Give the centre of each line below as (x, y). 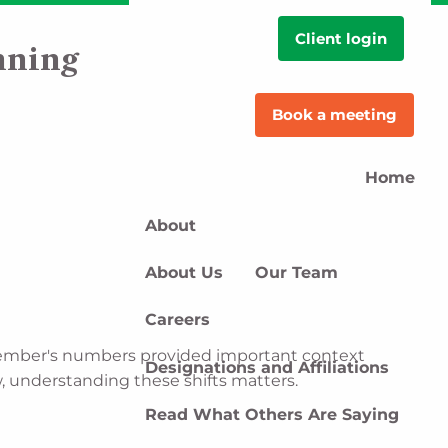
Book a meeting (334, 115)
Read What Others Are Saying (272, 415)
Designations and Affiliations (267, 367)
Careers (178, 320)
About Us (184, 272)
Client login (340, 38)
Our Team (297, 272)
